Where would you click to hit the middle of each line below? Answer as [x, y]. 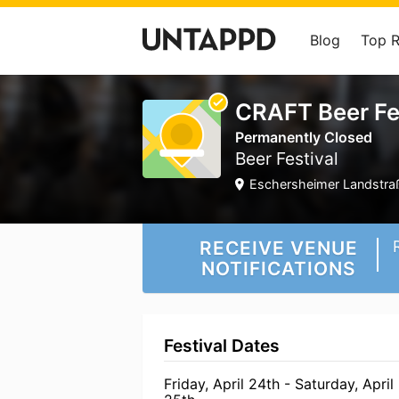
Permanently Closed [304, 137]
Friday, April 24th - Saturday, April [279, 384]
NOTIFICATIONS [279, 269]
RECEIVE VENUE [279, 248]
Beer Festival [287, 159]
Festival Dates [222, 346]
